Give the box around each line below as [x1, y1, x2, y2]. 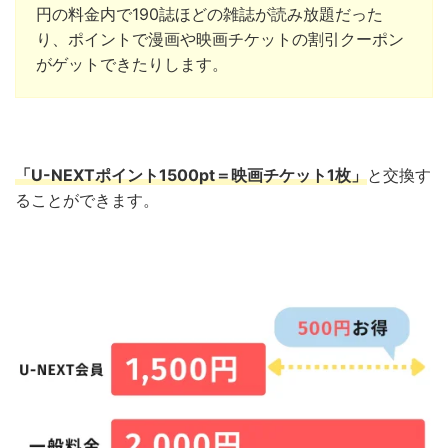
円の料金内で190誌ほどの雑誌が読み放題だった [36, 4, 383, 25]
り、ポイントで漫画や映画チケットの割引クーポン [36, 29, 404, 50]
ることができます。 [15, 190, 159, 211]
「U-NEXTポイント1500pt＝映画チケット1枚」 [15, 165, 367, 186]
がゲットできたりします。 [36, 54, 228, 75]
